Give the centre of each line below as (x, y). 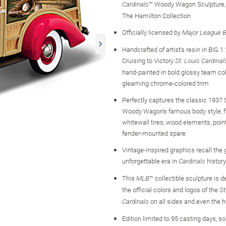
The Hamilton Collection (156, 15)
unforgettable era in (150, 161)
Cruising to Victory (149, 60)
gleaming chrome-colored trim (165, 83)
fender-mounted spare (154, 133)
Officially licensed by (152, 32)
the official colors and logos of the (171, 189)
